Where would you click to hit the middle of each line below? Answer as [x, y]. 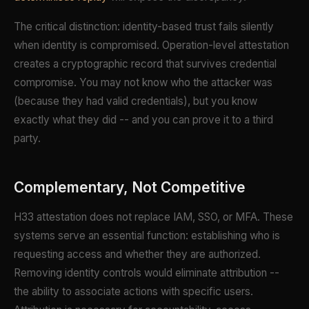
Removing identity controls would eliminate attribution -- [147, 273]
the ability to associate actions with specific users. [133, 292]
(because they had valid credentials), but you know [136, 101]
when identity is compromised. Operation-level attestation [151, 46]
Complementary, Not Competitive [130, 188]
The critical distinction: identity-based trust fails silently [144, 27]
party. [27, 139]
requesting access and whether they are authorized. [137, 255]
